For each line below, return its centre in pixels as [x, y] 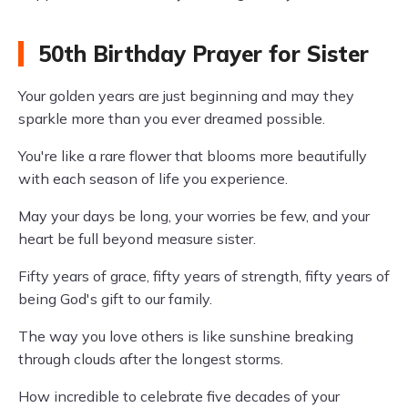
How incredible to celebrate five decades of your [179, 396]
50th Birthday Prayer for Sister [204, 54]
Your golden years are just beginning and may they [186, 96]
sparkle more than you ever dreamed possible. [172, 118]
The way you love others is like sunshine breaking [186, 336]
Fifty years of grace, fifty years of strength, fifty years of [204, 276]
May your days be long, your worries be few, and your [194, 216]
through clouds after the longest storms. [151, 359]
